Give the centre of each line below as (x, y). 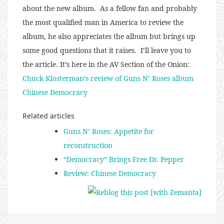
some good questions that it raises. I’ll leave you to (107, 50)
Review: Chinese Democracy (110, 173)
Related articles (48, 115)
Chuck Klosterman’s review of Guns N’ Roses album (108, 78)
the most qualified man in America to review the (103, 22)
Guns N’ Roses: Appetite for (109, 131)
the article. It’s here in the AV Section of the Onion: (106, 64)
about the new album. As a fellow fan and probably (110, 8)
